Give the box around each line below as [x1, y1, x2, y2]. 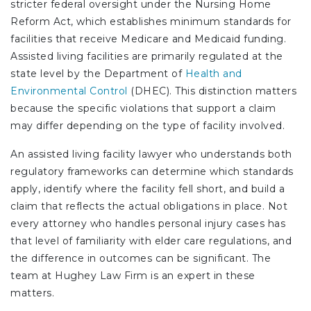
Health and [185, 67, 242, 80]
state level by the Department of [10, 67, 185, 80]
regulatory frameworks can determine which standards [10, 165, 294, 178]
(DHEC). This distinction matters [127, 84, 296, 97]
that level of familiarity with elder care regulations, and [10, 234, 292, 247]
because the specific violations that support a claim [10, 101, 276, 115]
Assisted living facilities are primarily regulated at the [10, 49, 283, 62]
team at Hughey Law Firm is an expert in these [10, 269, 255, 282]
